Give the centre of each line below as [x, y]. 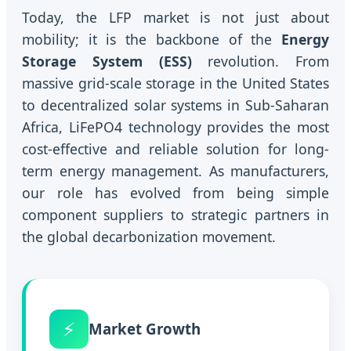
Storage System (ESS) [107, 62]
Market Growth [145, 329]
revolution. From [260, 62]
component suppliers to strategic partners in [175, 215]
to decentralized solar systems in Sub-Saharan [175, 105]
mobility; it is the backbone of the [152, 40]
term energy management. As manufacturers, [175, 171]
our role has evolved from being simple [175, 193]
